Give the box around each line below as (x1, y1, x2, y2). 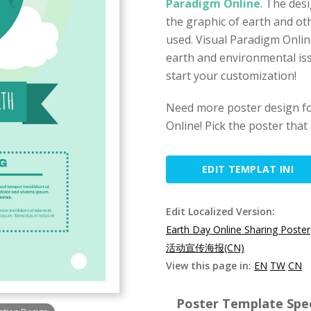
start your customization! (166, 68, 296, 83)
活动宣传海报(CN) (166, 241, 244, 254)
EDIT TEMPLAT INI (202, 162, 294, 176)
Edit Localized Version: (166, 205, 275, 218)
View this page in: (166, 259, 254, 272)
